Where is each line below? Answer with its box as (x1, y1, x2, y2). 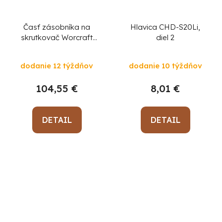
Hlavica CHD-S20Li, (130, 22, 200, 32)
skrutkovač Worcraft (21, 33, 93, 43)
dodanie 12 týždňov (20, 61, 93, 71)
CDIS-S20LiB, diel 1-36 (17, 43, 97, 53)
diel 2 (156, 33, 174, 43)
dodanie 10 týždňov (128, 61, 202, 71)
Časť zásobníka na (23, 22, 90, 32)
